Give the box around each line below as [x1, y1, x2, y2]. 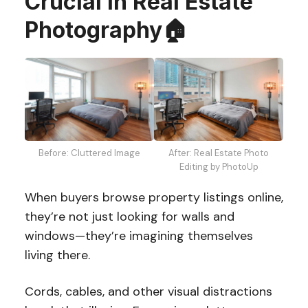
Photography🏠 [24, 16, 187, 43]
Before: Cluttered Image [38, 147, 140, 159]
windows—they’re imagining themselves [24, 228, 253, 245]
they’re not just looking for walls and [24, 208, 234, 225]
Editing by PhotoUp [179, 161, 258, 173]
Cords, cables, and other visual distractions [24, 283, 272, 300]
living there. [24, 247, 93, 264]
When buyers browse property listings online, [24, 189, 283, 206]
